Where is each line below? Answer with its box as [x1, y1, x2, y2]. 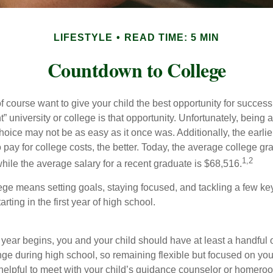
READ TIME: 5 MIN [124, 32, 219, 43]
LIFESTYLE [54, 32, 113, 43]
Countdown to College [47, 55, 226, 84]
